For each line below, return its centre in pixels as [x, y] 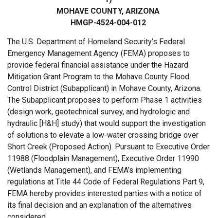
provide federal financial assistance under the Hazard [98, 65]
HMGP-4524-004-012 [109, 23]
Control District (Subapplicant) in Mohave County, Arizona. [104, 88]
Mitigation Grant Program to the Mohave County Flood [98, 77]
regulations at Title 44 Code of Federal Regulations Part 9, [106, 182]
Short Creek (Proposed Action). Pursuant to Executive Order [109, 147]
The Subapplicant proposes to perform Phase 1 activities [105, 100]
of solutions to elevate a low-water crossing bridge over [103, 135]
